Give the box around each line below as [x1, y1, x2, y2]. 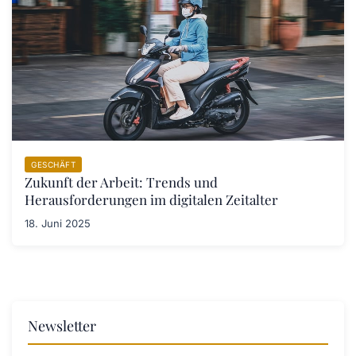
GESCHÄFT [31, 160, 75, 170]
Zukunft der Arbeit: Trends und [25, 173, 218, 192]
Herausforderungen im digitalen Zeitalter [25, 191, 278, 209]
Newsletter [28, 316, 96, 336]
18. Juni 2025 [25, 217, 91, 230]
